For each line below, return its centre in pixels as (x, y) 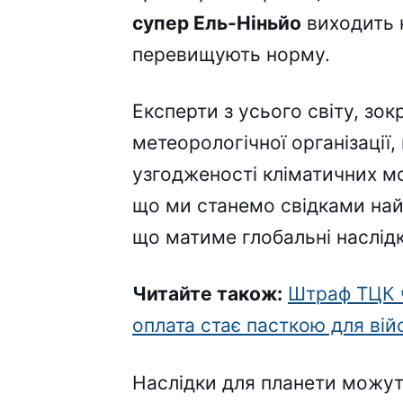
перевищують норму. (231, 54)
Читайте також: (207, 294)
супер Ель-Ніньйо (217, 22)
